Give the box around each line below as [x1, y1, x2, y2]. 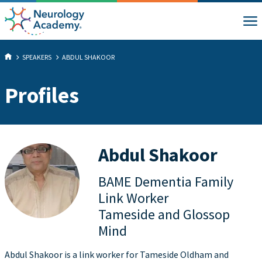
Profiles [5, 81, 79, 109]
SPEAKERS [22, 53, 51, 61]
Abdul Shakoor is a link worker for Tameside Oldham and [5, 249, 229, 260]
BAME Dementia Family [98, 173, 233, 191]
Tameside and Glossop [98, 205, 230, 223]
